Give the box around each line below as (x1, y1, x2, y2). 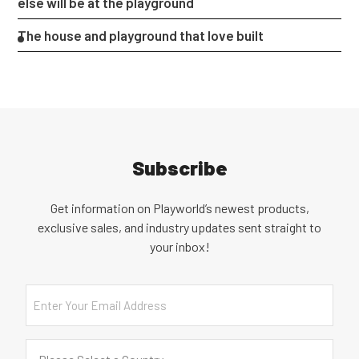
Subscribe (131, 155, 228, 179)
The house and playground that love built (18, 27, 264, 43)
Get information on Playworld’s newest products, (50, 200, 309, 216)
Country (25, 337, 72, 352)
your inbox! (149, 239, 210, 254)
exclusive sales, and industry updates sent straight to (38, 220, 321, 235)
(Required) (74, 339, 119, 352)
